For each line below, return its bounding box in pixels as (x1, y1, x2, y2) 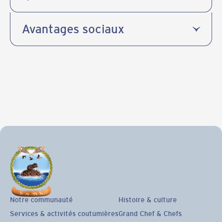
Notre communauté (9, 194, 73, 204)
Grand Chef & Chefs (118, 208, 182, 218)
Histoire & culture (118, 194, 177, 204)
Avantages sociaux (22, 21, 125, 37)
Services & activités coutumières (9, 208, 118, 218)
